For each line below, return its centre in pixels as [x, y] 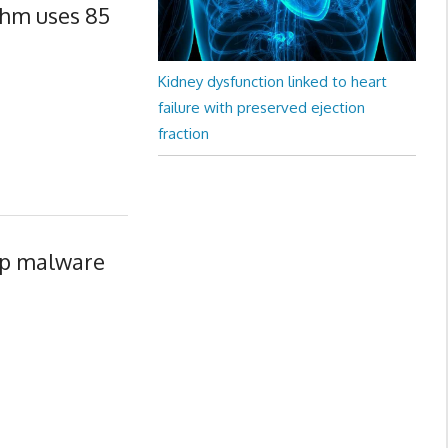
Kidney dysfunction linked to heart [272, 82]
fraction [183, 134]
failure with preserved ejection [261, 108]
